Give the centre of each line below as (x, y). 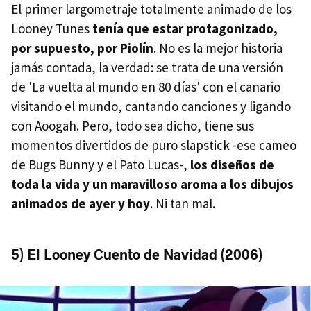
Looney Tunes (52, 28)
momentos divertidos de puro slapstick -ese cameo (154, 145)
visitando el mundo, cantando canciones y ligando (151, 106)
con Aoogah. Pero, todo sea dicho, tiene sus (133, 125)
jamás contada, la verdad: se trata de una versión (147, 67)
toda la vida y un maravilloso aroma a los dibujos (152, 184)
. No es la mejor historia (218, 48)
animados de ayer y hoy (81, 203)
